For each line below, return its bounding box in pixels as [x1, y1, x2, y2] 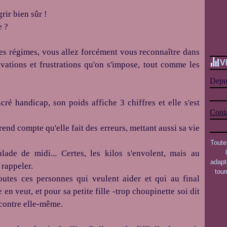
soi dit [177, 186, 200, 196]
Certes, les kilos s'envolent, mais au [61, 148, 200, 158]
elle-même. [23, 199, 63, 209]
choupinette [132, 186, 175, 196]
